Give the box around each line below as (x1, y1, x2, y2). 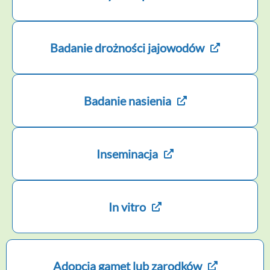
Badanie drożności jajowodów (50, 40, 204, 55)
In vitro (108, 199, 146, 215)
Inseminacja (96, 146, 158, 162)
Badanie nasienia (83, 93, 171, 108)
